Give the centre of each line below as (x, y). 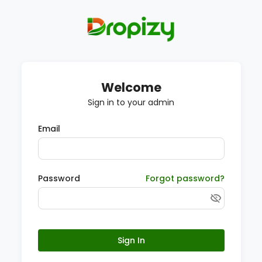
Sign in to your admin (131, 102)
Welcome (131, 87)
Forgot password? (185, 178)
